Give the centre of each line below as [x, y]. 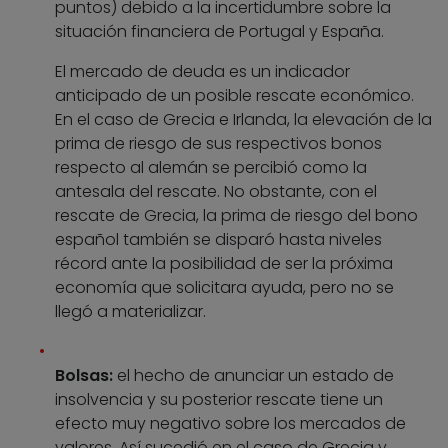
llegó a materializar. [130, 312]
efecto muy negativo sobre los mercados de [230, 424]
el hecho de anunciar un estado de [255, 376]
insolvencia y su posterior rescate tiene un [219, 400]
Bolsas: [86, 376]
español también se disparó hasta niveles [218, 240]
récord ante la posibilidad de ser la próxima [224, 264]
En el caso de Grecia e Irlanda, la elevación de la [243, 120]
